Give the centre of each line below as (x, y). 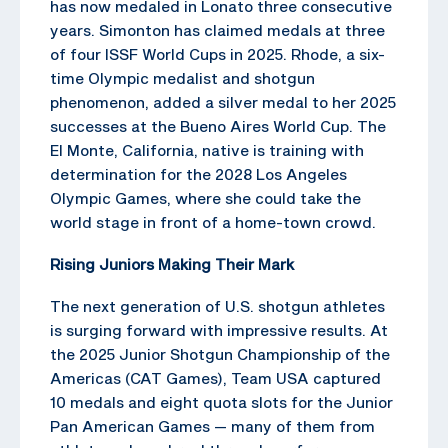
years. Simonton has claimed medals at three (217, 30)
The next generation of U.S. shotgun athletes (217, 306)
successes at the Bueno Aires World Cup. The (218, 126)
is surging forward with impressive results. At (219, 330)
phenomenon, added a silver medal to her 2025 (223, 102)
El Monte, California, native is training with (207, 150)
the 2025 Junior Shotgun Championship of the (220, 354)
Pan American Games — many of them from (212, 426)
